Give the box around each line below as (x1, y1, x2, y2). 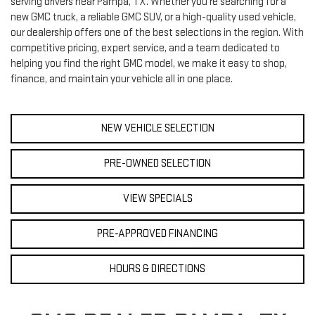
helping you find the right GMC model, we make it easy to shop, (11, 56, 287, 70)
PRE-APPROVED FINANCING (97, 226, 218, 240)
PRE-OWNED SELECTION (104, 156, 211, 170)
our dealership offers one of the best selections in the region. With (11, 25, 304, 39)
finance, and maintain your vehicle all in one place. (11, 72, 233, 86)
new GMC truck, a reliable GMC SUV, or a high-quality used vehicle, (11, 10, 296, 24)
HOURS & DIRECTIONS (110, 262, 205, 276)
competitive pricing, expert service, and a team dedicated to (11, 41, 280, 55)
